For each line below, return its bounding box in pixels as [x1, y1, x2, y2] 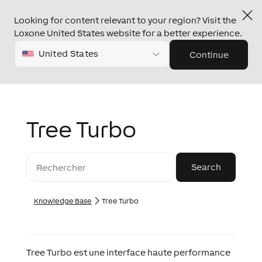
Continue [189, 50, 229, 60]
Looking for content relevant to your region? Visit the [14, 15, 236, 25]
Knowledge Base [33, 197, 92, 205]
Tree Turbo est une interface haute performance [26, 247, 230, 257]
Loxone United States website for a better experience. [14, 28, 242, 38]
